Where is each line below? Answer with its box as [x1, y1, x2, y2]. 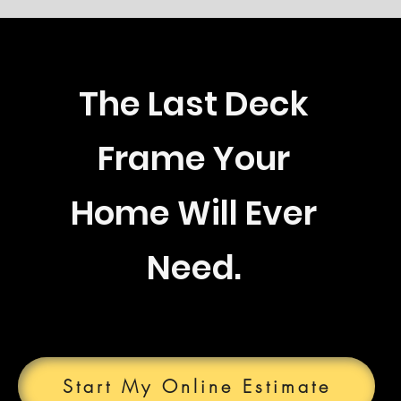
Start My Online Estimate [62, 374, 331, 398]
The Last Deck [78, 81, 309, 127]
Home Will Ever [70, 190, 317, 236]
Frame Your [97, 135, 290, 182]
